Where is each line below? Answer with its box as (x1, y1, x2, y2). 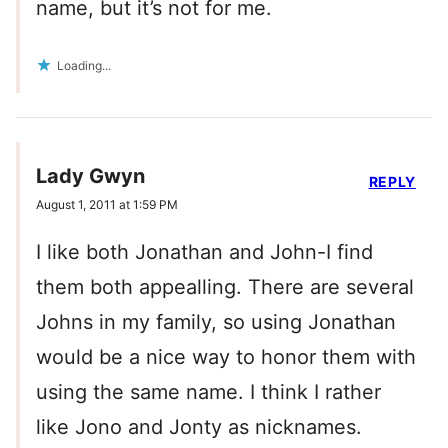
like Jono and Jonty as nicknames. (36, 415, 362, 440)
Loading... (57, 58, 111, 74)
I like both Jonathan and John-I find (36, 240, 373, 265)
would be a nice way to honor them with (36, 345, 416, 370)
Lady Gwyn (36, 164, 145, 189)
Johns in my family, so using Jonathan (36, 310, 396, 335)
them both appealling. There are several (36, 275, 414, 300)
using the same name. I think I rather (36, 380, 381, 405)
